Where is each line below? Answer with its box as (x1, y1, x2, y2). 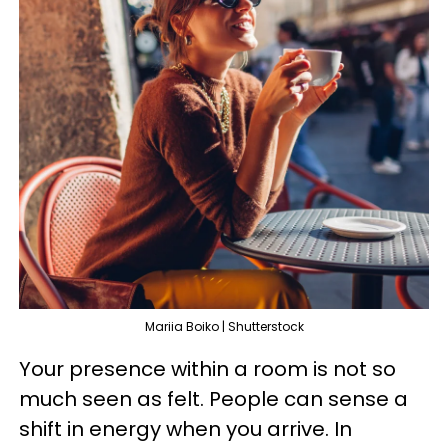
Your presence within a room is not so (19, 355, 396, 383)
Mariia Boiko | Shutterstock (144, 318, 304, 335)
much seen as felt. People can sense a (19, 385, 408, 413)
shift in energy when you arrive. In (19, 415, 352, 443)
